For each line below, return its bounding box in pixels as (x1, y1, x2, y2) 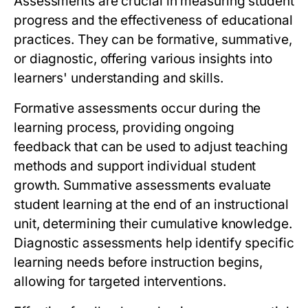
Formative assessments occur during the (14, 100, 261, 117)
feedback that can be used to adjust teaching (14, 139, 288, 155)
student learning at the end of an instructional (14, 197, 289, 213)
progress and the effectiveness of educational (14, 12, 293, 29)
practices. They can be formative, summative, (14, 32, 292, 48)
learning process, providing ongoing (14, 120, 234, 136)
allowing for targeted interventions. (14, 274, 226, 290)
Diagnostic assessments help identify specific (14, 235, 294, 252)
